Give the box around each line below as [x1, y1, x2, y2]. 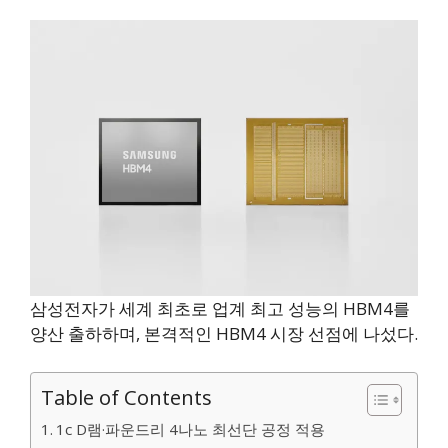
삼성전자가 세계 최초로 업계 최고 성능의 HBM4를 [30, 297, 410, 321]
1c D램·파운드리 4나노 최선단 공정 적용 [56, 418, 326, 439]
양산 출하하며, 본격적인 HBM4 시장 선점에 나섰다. [30, 322, 418, 346]
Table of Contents [41, 382, 212, 411]
